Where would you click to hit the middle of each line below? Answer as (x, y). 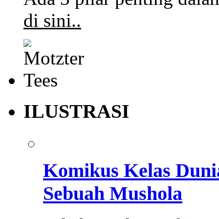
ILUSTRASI (77, 111)
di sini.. (52, 20)
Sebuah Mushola (113, 193)
